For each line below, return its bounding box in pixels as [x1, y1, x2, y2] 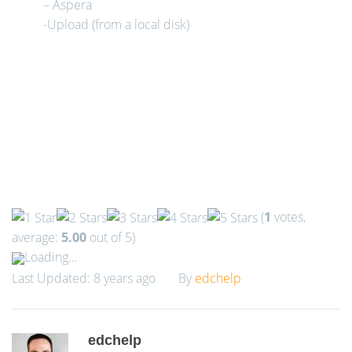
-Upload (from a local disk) [43, 16, 189, 33]
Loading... [24, 248, 78, 266]
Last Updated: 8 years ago [12, 269, 156, 288]
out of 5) [86, 229, 135, 247]
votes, [271, 208, 306, 225]
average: [12, 229, 61, 247]
